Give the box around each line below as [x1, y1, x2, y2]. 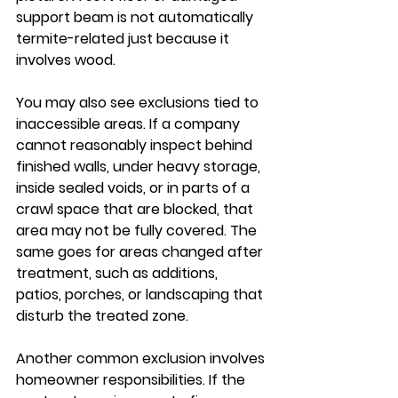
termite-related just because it [16, 28, 233, 49]
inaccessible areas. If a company [16, 114, 243, 134]
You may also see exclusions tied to [16, 92, 262, 113]
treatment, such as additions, [16, 263, 221, 283]
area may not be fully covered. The [16, 220, 260, 241]
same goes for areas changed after [16, 242, 267, 262]
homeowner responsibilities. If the [16, 370, 249, 390]
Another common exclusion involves [16, 348, 268, 369]
